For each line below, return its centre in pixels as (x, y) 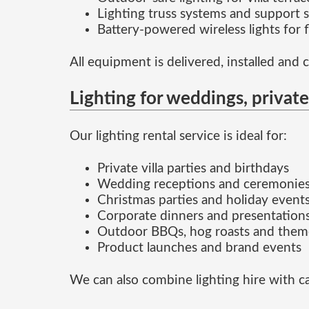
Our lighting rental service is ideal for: (178, 137)
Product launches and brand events (199, 248)
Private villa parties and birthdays (193, 169)
